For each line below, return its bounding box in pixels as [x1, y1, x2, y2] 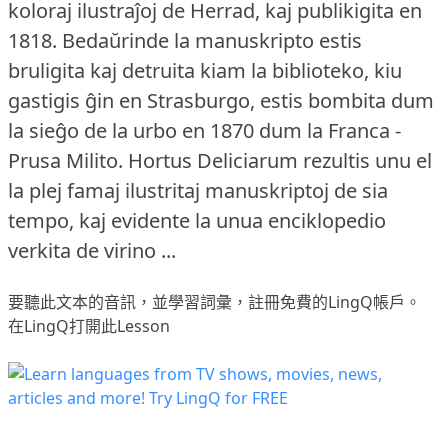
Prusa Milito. [8, 147, 123, 175]
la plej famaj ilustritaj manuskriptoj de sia [8, 177, 388, 205]
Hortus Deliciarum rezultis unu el [128, 147, 432, 175]
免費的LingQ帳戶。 [280, 291, 421, 314]
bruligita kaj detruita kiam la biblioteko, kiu [8, 57, 402, 85]
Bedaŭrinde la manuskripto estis [62, 27, 362, 55]
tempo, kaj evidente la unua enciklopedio [8, 207, 386, 235]
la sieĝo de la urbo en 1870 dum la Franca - [8, 117, 401, 145]
